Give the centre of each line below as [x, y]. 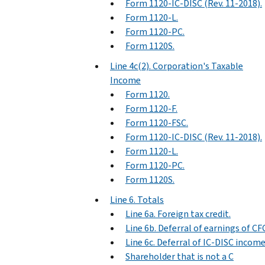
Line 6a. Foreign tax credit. [178, 214]
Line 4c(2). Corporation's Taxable [177, 66]
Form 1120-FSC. [157, 122]
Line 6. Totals [137, 199]
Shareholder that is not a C [180, 256]
